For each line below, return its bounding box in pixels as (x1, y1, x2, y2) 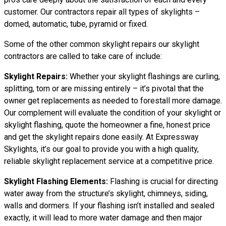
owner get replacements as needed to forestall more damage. (4, 96, 222, 105)
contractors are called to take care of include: (4, 51, 162, 61)
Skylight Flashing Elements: (4, 177, 108, 186)
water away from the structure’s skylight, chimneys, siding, (4, 189, 208, 198)
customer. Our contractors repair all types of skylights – (4, 7, 200, 17)
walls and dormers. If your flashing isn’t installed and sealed (4, 201, 214, 210)
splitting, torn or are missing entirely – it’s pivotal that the (4, 84, 204, 93)
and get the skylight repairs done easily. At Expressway (4, 132, 199, 142)
